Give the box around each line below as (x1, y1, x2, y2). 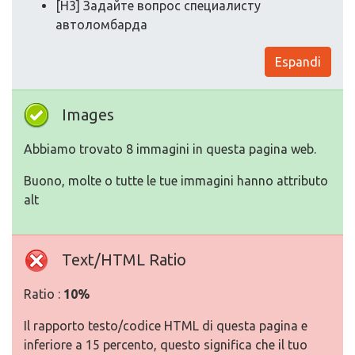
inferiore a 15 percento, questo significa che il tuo (24, 338, 307, 353)
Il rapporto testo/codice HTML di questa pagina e (24, 319, 307, 334)
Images (62, 105, 114, 124)
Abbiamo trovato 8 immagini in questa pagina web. (24, 142, 316, 157)
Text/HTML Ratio (62, 250, 186, 269)
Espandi (275, 55, 321, 70)
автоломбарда (55, 17, 147, 32)
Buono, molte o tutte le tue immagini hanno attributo (24, 174, 328, 189)
